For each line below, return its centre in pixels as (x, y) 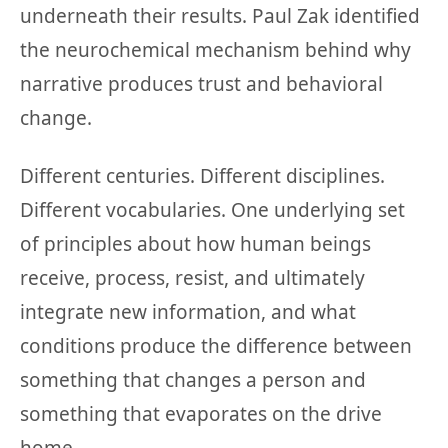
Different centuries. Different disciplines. (202, 176)
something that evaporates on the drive (201, 414)
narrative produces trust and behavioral (201, 84)
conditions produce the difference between (216, 346)
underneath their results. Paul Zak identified (220, 16)
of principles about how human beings (195, 244)
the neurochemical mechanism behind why (215, 50)
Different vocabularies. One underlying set (212, 210)
